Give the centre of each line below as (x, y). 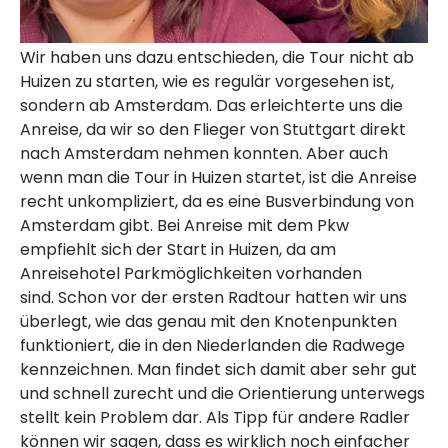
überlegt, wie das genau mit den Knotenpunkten (208, 321)
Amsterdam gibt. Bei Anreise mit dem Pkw (184, 225)
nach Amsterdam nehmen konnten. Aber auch (204, 153)
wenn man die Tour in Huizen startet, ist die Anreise (218, 177)
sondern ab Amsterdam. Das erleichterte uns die (211, 105)
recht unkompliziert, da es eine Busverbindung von (217, 201)
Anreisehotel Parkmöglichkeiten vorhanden (191, 273)
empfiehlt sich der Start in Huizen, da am (178, 249)
